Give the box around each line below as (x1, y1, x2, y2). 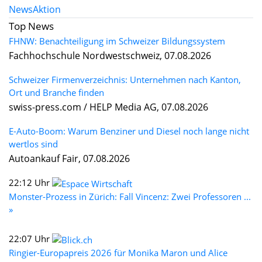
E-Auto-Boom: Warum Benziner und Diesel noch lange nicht (9, 125, 249, 137)
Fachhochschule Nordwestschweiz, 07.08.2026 (9, 49, 211, 62)
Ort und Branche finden (9, 86, 104, 98)
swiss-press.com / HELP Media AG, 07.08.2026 (9, 100, 208, 113)
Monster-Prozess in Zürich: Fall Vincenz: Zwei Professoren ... (9, 190, 251, 202)
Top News (9, 19, 54, 33)
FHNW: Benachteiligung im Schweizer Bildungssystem (9, 35, 225, 47)
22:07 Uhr (9, 232, 52, 244)
